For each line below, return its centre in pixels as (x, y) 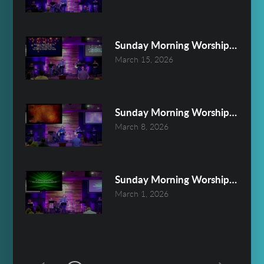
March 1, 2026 (142, 195)
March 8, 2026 (142, 128)
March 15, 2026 (144, 60)
